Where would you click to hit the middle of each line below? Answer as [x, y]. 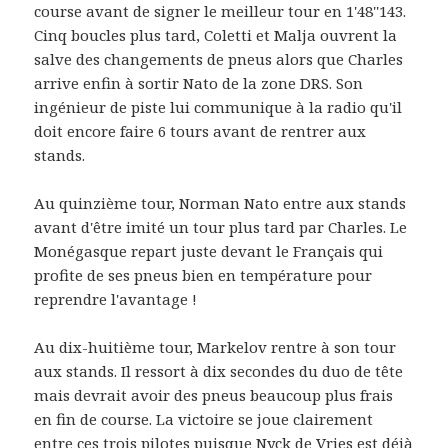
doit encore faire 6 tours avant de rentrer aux [200, 131]
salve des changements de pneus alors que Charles [219, 59]
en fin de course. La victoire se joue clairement [204, 419]
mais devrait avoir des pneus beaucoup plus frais [214, 395]
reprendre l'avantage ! [116, 299]
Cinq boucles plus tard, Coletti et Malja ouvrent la [216, 35]
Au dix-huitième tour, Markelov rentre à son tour [215, 347]
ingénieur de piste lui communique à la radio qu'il [218, 107]
